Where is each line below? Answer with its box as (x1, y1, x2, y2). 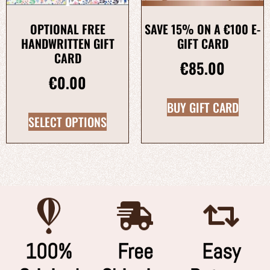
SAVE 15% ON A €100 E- (145, 19, 260, 38)
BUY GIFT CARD (166, 98, 239, 117)
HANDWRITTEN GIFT (20, 34, 115, 52)
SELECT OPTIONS (28, 113, 107, 131)
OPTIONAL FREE (30, 19, 105, 38)
